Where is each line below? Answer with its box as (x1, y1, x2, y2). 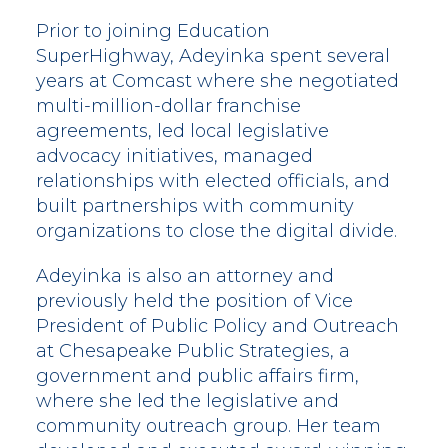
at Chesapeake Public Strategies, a (36, 340, 350, 363)
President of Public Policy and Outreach (36, 315, 399, 338)
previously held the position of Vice (36, 290, 353, 313)
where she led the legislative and (36, 390, 339, 413)
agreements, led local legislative (36, 120, 329, 143)
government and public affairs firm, (36, 365, 359, 388)
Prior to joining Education (36, 20, 270, 43)
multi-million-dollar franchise (36, 95, 301, 118)
